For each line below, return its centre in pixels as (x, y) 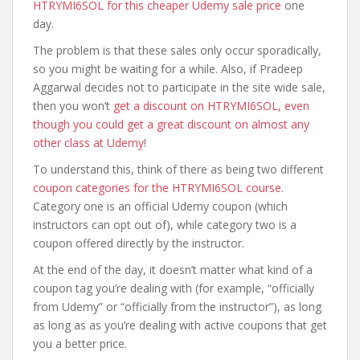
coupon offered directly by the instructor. (139, 243)
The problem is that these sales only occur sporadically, (177, 50)
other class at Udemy (88, 143)
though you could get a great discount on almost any (171, 124)
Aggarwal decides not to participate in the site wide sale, (179, 87)
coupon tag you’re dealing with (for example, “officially (174, 288)
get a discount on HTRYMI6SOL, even (211, 106)
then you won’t (73, 106)
